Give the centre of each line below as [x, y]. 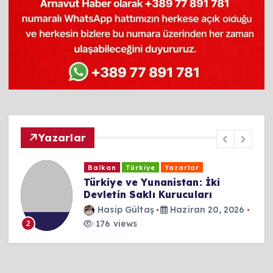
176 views [115, 223]
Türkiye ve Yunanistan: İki [152, 183]
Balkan [102, 167]
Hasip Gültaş [126, 209]
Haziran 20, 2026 [206, 209]
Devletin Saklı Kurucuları [148, 195]
